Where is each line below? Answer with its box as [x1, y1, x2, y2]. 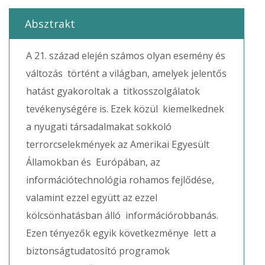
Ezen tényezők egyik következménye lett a [26, 227, 216, 240]
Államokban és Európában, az [26, 156, 160, 169]
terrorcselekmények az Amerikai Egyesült [26, 138, 209, 151]
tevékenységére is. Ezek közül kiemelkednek [26, 102, 224, 115]
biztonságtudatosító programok [26, 244, 170, 257]
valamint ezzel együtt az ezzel [26, 191, 157, 204]
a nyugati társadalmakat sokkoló [26, 120, 174, 133]
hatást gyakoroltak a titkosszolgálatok [26, 85, 200, 98]
